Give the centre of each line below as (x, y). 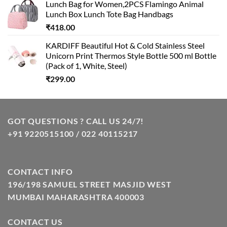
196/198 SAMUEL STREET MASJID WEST (90, 184)
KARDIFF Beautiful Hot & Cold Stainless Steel (125, 45)
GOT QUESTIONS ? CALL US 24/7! (76, 121)
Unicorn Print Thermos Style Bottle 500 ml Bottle (131, 55)
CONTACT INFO (40, 171)
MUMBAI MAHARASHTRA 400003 (76, 197)
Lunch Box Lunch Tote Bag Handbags (109, 14)
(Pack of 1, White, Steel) (86, 65)
